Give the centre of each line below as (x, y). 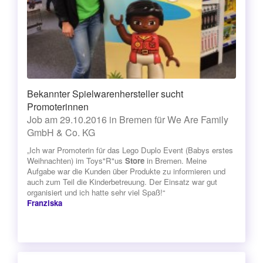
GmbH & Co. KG (61, 132)
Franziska (45, 203)
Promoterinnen (58, 106)
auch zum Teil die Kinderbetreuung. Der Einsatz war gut (122, 181)
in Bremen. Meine (176, 160)
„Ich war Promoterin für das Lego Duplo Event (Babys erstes (130, 150)
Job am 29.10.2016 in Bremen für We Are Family (128, 119)
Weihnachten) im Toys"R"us (76, 160)
